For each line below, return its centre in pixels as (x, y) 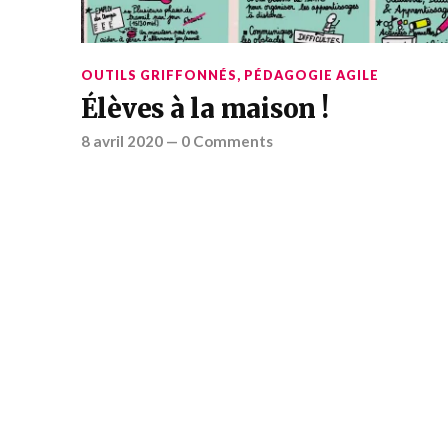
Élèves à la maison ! (204, 108)
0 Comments (226, 140)
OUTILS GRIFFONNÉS (158, 74)
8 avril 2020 (121, 140)
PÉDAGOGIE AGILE (311, 74)
